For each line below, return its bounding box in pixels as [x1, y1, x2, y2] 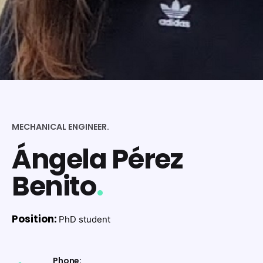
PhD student [59, 213, 110, 225]
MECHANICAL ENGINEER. [12, 120, 109, 133]
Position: [12, 211, 57, 226]
